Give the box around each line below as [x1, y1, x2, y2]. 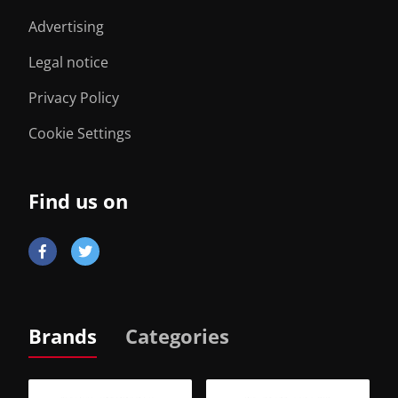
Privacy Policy [28, 88, 119, 107]
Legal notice [28, 52, 108, 72]
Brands [28, 322, 97, 349]
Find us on [28, 187, 128, 214]
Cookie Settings [28, 123, 131, 143]
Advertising [28, 17, 104, 36]
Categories [125, 322, 229, 349]
